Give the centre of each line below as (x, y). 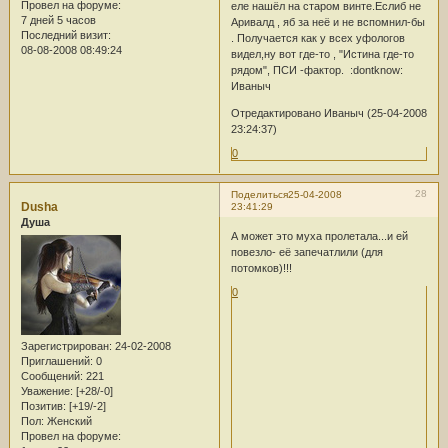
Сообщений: (51, 375)
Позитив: (43, 405)
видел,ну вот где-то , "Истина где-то (322, 54)
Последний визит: (65, 35)
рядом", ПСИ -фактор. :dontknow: (316, 70)
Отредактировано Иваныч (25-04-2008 (328, 113)
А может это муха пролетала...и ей (319, 235)
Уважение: (46, 390)
